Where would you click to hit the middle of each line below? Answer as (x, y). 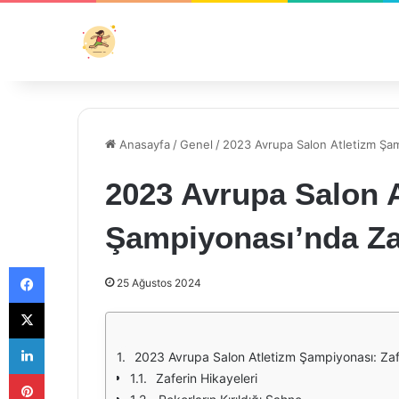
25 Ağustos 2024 (159, 283)
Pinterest (69, 373)
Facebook (71, 266)
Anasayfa (143, 144)
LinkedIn (67, 338)
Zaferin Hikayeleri (207, 378)
